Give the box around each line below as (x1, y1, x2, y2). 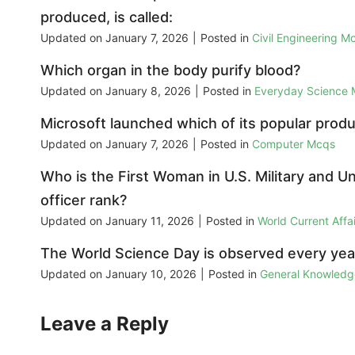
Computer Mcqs (252, 136, 335, 151)
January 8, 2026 (105, 83, 191, 97)
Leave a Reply (40, 311, 169, 335)
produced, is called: (40, 8, 173, 25)
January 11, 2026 (105, 213, 194, 227)
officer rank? (40, 191, 127, 208)
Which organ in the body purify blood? (40, 61, 300, 78)
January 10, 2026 (105, 266, 197, 281)
